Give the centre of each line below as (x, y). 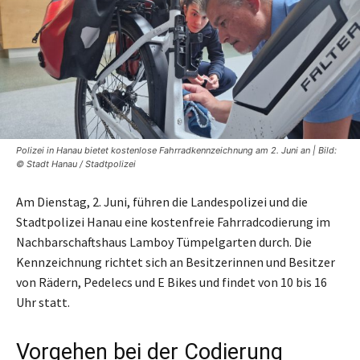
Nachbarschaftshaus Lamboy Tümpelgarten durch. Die (164, 241)
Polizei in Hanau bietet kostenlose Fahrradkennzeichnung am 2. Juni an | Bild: (176, 150)
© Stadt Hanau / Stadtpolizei (76, 164)
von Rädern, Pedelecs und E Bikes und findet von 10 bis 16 (172, 282)
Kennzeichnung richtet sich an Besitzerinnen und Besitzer (176, 262)
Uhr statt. (43, 302)
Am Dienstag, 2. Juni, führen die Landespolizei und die (162, 201)
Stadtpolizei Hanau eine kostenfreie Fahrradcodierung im (173, 221)
